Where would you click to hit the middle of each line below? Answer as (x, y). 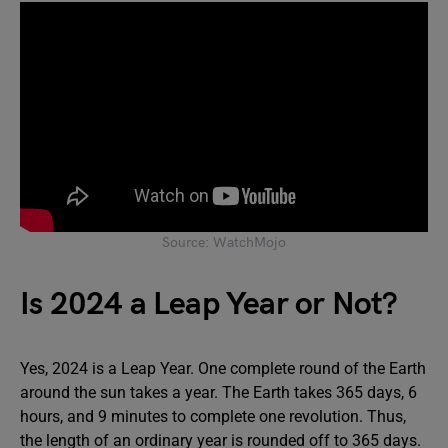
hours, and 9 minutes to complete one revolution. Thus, (213, 416)
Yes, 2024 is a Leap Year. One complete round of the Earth (223, 368)
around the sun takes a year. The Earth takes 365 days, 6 (218, 392)
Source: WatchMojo (224, 242)
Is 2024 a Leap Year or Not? (213, 304)
